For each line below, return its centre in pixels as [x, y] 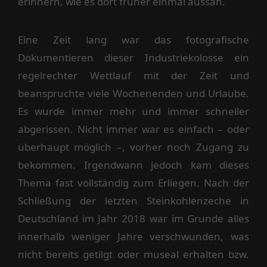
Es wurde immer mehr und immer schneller [133, 111]
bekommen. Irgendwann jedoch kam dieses [133, 165]
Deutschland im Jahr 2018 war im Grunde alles [133, 219]
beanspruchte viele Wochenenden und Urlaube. [133, 94]
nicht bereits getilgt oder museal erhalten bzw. [133, 254]
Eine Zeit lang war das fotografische [133, 40]
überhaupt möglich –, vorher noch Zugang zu [133, 147]
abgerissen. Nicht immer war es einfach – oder [133, 129]
